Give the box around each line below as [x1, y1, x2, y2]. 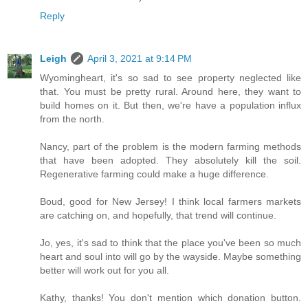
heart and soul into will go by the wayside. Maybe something [40, 250, 301, 262]
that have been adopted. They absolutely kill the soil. [40, 154, 301, 166]
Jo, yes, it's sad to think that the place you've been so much [40, 236, 301, 248]
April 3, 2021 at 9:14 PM [87, 52, 192, 64]
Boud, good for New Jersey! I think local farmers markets [40, 195, 301, 207]
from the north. [40, 113, 104, 124]
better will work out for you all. [40, 264, 169, 276]
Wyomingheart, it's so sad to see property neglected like [40, 71, 301, 83]
